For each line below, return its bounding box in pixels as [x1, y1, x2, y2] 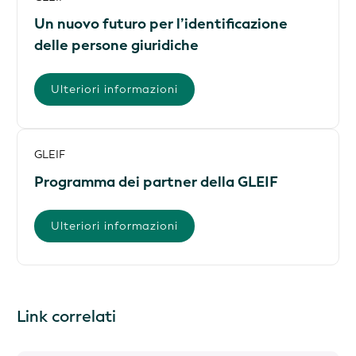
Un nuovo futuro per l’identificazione [34, 14, 288, 34]
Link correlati [17, 305, 116, 327]
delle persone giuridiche [34, 36, 199, 56]
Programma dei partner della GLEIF [34, 172, 278, 192]
